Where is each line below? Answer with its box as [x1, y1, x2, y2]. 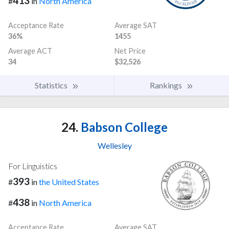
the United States [39, 176, 99, 187]
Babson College [78, 119, 168, 134]
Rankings [150, 80, 184, 90]
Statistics [35, 80, 69, 90]
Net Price [114, 46, 146, 55]
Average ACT [8, 46, 52, 55]
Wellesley [97, 140, 132, 150]
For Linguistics [8, 161, 57, 171]
